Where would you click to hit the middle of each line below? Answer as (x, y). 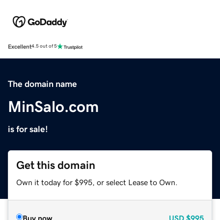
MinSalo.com (53, 106)
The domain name (42, 84)
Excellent (20, 46)
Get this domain (56, 165)
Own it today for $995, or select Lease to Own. (97, 182)
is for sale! (28, 129)
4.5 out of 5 (44, 46)
